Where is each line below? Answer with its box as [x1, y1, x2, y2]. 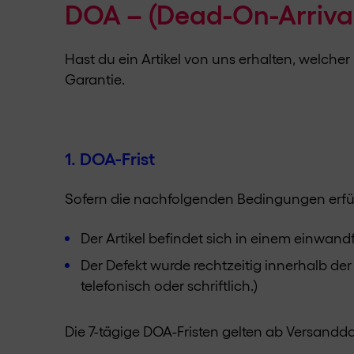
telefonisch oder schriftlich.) [81, 276, 258, 293]
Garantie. [65, 70, 125, 87]
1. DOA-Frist [65, 146, 155, 168]
